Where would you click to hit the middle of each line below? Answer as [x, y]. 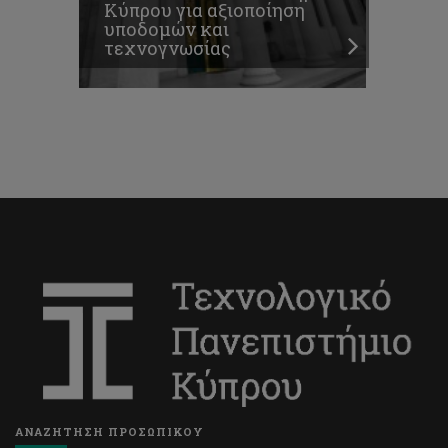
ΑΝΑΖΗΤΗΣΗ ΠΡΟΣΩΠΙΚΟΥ [109, 432]
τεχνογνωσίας [167, 48]
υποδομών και [166, 29]
